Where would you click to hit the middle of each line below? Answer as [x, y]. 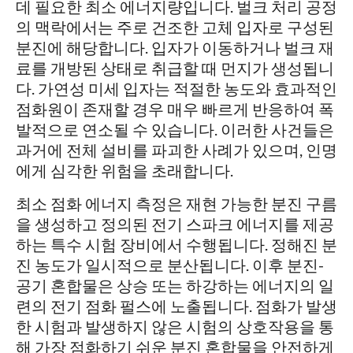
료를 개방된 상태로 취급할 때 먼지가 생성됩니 [175, 68]
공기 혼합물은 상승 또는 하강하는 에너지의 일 [175, 286]
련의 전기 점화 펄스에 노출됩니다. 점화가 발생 [176, 306]
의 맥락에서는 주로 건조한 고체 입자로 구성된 [175, 27]
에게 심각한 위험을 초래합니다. [124, 171]
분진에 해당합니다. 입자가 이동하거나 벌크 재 [175, 48]
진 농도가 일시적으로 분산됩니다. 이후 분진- [170, 265]
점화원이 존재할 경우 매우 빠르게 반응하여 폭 [175, 109]
